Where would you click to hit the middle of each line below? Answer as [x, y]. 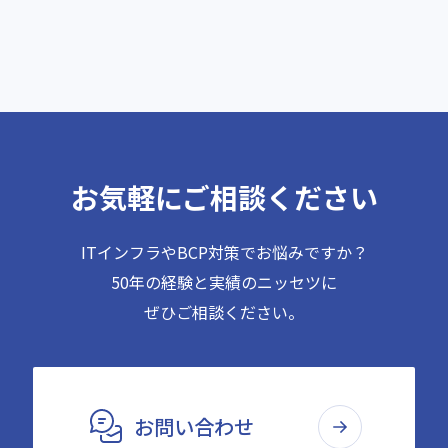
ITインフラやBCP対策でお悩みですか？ [224, 251]
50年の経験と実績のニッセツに [224, 281]
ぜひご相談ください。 [224, 311]
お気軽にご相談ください [224, 196]
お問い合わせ [194, 426]
